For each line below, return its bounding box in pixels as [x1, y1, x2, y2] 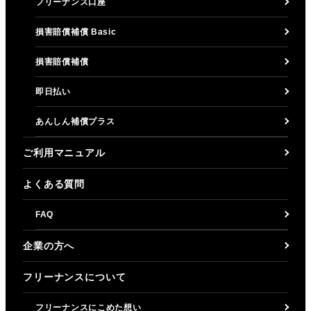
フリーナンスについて [23, 271, 126, 283]
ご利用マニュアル [23, 146, 106, 158]
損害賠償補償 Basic [35, 26, 117, 37]
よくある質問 [23, 178, 85, 190]
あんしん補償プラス [35, 116, 115, 126]
